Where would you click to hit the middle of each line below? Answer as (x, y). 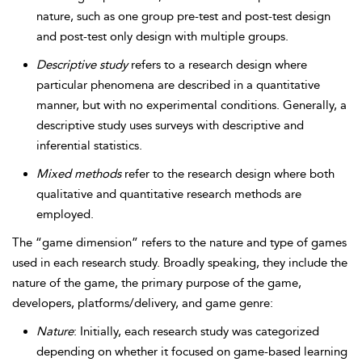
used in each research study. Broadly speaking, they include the (180, 263)
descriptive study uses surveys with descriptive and (170, 125)
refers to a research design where (217, 65)
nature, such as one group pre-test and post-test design (183, 16)
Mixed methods (79, 174)
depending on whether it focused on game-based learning (192, 351)
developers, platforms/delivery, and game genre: (143, 303)
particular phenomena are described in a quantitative (178, 85)
